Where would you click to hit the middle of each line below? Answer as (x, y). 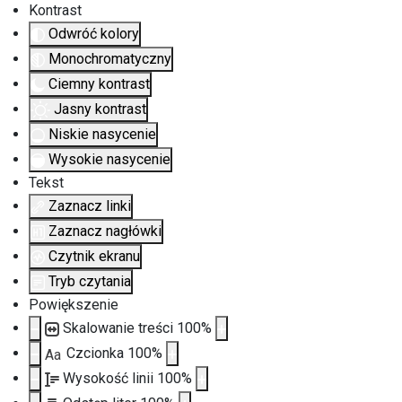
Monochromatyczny (110, 59)
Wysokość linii (110, 378)
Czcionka (97, 353)
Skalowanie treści (120, 328)
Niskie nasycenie (102, 134)
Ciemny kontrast (99, 84)
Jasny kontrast (100, 109)
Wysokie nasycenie (109, 159)
